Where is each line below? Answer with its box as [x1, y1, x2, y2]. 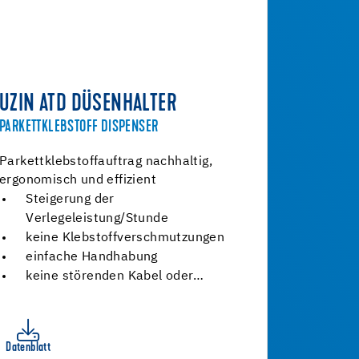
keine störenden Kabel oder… [26, 270, 204, 283]
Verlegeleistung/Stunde [26, 212, 168, 225]
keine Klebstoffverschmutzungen [26, 232, 225, 244]
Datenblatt [6, 341, 51, 354]
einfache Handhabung [26, 251, 158, 264]
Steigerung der [26, 193, 115, 206]
